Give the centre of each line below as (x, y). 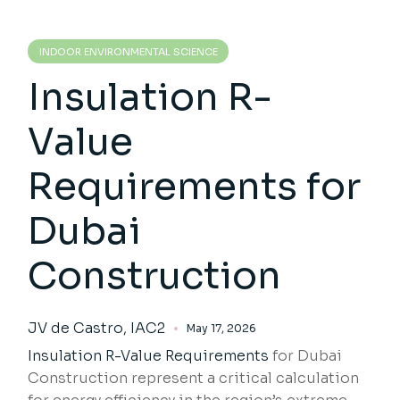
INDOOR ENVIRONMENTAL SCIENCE (129, 52)
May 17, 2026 (222, 329)
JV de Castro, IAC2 (97, 329)
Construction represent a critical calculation (194, 379)
